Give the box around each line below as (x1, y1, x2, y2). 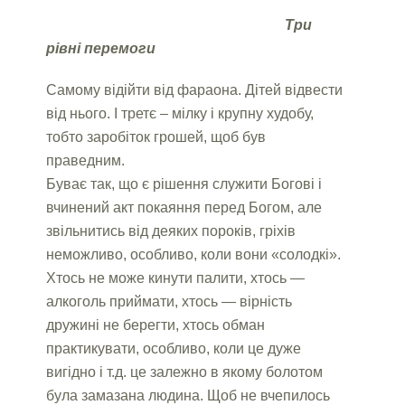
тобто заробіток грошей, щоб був (46, 128, 267, 145)
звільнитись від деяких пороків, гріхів (46, 222, 297, 239)
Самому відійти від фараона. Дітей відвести (46, 81, 344, 98)
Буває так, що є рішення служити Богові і (46, 175, 323, 192)
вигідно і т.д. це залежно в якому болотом (46, 363, 324, 380)
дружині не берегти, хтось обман (46, 316, 266, 333)
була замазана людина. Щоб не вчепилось (46, 387, 331, 403)
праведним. (46, 152, 126, 168)
